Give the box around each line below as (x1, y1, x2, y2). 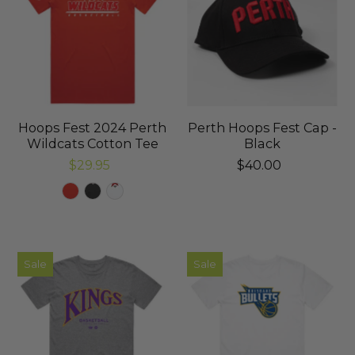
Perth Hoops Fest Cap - (188, 120, 338, 136)
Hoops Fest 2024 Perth (18, 120, 167, 136)
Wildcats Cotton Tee (26, 136, 158, 152)
